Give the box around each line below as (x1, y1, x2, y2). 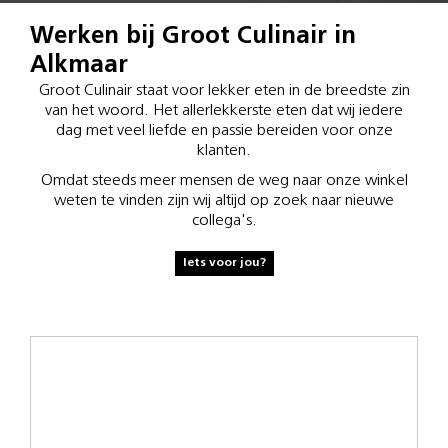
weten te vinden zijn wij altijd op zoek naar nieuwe (54, 193, 394, 209)
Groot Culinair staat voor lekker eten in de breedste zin (38, 83, 410, 99)
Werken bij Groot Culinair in (30, 25, 356, 49)
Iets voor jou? (182, 257, 266, 269)
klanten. (197, 143, 251, 159)
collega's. (191, 213, 257, 229)
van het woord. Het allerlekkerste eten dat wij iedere (45, 103, 403, 119)
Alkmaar (30, 54, 128, 78)
